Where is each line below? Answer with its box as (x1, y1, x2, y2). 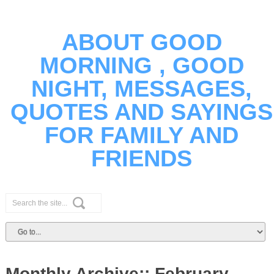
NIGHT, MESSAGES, (31, 76, 253, 102)
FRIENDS (91, 146, 193, 171)
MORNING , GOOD (39, 53, 244, 78)
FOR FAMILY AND (45, 122, 239, 148)
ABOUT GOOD (61, 29, 222, 55)
